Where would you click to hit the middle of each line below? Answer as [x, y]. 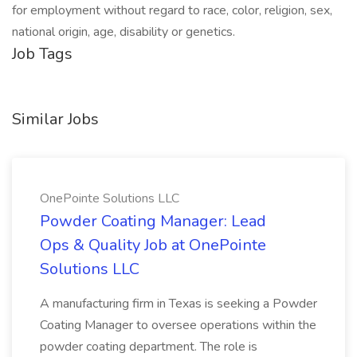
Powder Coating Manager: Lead [153, 221]
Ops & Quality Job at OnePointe [153, 245]
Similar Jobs [55, 119]
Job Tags [42, 54]
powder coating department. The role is [149, 347]
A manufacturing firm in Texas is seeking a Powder [178, 304]
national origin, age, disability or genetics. [124, 32]
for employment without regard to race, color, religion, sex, [172, 10]
